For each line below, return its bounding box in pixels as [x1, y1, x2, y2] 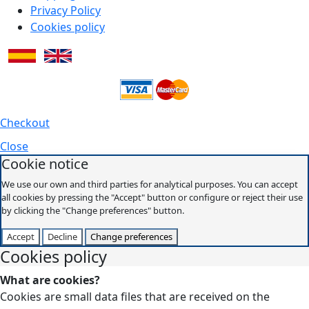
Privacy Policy [30, 2, 101, 18]
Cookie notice [1, 154, 88, 173]
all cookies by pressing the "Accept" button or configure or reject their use [1, 190, 303, 203]
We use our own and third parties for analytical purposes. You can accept [1, 177, 298, 190]
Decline [48, 230, 77, 243]
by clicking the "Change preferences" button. [1, 203, 184, 217]
